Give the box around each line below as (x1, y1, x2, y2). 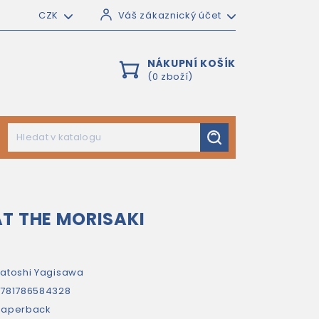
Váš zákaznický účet (117, 9, 221, 22)
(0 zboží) (147, 70, 194, 83)
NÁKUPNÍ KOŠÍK (147, 56, 236, 70)
